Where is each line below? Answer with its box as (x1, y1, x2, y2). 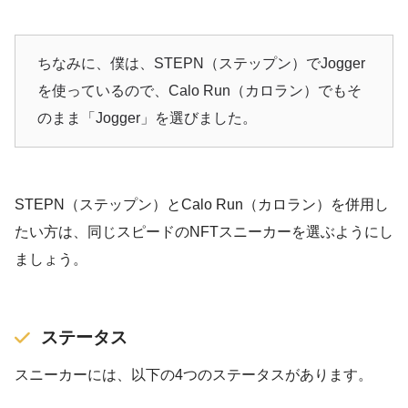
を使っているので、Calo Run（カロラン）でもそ (37, 83, 362, 99)
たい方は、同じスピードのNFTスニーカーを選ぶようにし (15, 224, 393, 240)
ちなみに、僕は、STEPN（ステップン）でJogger (37, 56, 365, 72)
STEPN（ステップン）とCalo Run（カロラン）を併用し (15, 197, 389, 213)
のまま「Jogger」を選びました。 (37, 110, 257, 127)
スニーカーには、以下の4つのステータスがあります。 (15, 367, 372, 383)
